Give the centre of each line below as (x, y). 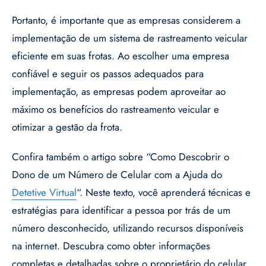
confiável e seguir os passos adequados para (108, 74)
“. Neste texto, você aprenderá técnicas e (164, 193)
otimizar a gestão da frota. (67, 127)
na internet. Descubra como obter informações (111, 246)
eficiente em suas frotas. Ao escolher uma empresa (121, 56)
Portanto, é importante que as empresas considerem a (126, 20)
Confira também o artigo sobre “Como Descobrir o (121, 157)
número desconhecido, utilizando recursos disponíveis (128, 228)
